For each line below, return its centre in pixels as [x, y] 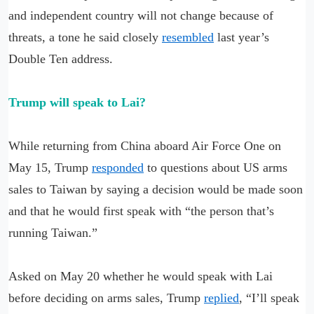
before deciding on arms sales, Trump [106, 298]
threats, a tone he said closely [85, 37]
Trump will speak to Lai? [77, 102]
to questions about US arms [216, 167]
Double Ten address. [61, 59]
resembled [188, 37]
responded [118, 167]
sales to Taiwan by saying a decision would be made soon [156, 189]
